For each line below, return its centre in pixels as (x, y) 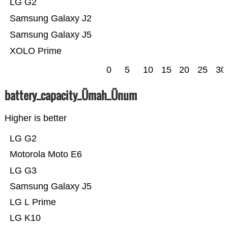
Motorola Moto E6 (46, 154)
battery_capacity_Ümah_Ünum (70, 95)
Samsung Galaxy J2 (50, 19)
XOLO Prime (35, 51)
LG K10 (25, 218)
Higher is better (35, 118)
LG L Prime (33, 202)
